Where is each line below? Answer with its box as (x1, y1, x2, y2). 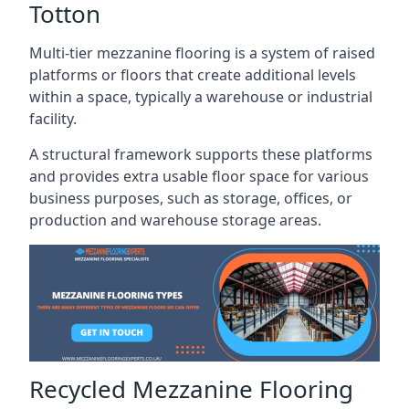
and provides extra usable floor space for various (29, 166, 369, 186)
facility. (29, 109, 77, 129)
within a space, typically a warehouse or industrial (29, 87, 372, 107)
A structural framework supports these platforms (29, 144, 372, 164)
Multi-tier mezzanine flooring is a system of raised (29, 43, 375, 63)
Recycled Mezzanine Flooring (29, 372, 353, 405)
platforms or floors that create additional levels (29, 65, 356, 85)
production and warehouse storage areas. (29, 210, 321, 230)
